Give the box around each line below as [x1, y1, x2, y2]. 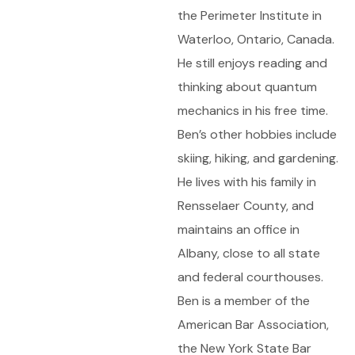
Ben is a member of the [177, 292, 310, 309]
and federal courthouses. [177, 269, 323, 285]
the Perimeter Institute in [177, 7, 322, 24]
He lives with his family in [177, 174, 316, 190]
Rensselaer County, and [177, 197, 314, 214]
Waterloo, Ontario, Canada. [177, 31, 334, 48]
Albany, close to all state [177, 245, 320, 261]
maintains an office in [177, 221, 300, 238]
